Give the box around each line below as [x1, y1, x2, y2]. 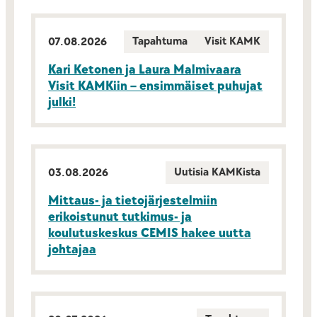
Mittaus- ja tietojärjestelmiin [48, 193, 217, 208]
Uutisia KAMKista [174, 166, 260, 179]
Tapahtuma [132, 35, 188, 48]
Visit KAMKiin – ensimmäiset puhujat [48, 79, 263, 93]
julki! [48, 95, 76, 110]
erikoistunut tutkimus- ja [48, 209, 192, 224]
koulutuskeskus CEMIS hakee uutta [48, 226, 251, 241]
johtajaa [48, 242, 96, 257]
